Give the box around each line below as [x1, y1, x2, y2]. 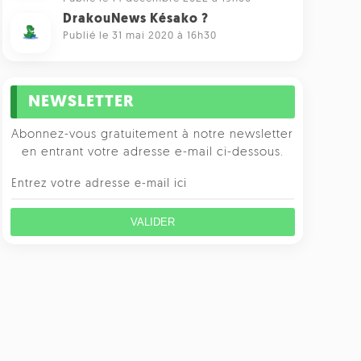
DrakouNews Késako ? [62, 13, 209, 26]
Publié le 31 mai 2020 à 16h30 [62, 31, 217, 41]
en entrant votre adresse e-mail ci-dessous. [21, 147, 284, 159]
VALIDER [130, 216, 175, 228]
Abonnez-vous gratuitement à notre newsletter [11, 129, 294, 141]
